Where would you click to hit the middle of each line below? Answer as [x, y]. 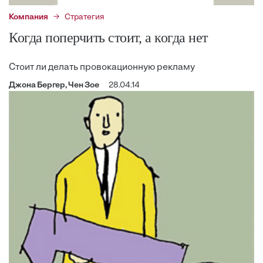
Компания [28, 17]
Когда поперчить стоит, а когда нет [108, 37]
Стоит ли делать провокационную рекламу [102, 67]
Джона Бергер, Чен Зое [54, 85]
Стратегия [85, 17]
